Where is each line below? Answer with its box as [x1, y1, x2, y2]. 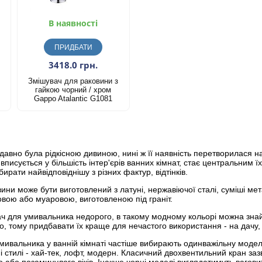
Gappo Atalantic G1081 [34, 94, 113, 104]
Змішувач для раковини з [28, 77, 119, 86]
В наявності [49, 18, 98, 29]
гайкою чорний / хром [35, 85, 112, 95]
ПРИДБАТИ [54, 43, 92, 52]
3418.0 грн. [49, 59, 98, 71]
